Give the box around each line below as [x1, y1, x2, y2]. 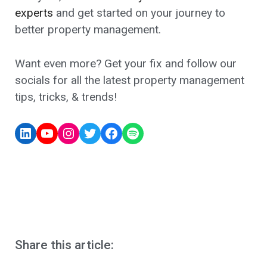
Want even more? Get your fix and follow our [15, 56, 237, 70]
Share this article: [15, 237, 114, 252]
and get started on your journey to [53, 6, 225, 20]
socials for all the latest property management [15, 73, 244, 87]
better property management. [15, 23, 164, 37]
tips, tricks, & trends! [15, 89, 117, 104]
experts [15, 6, 53, 20]
